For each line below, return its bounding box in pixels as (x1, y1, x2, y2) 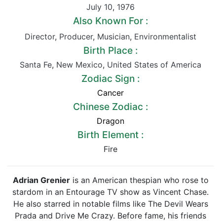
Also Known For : (73, 15, 148, 27)
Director (25, 32, 55, 41)
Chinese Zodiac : (73, 101, 148, 112)
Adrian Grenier (12, 175, 70, 185)
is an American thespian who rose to (70, 175, 209, 185)
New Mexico (56, 60, 103, 70)
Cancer (97, 88, 124, 98)
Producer (59, 32, 93, 41)
